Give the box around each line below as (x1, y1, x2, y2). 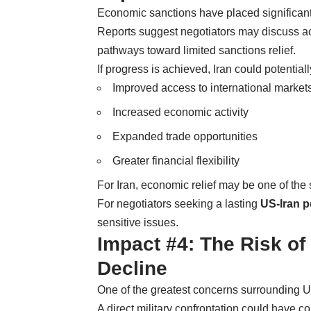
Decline (97, 257, 167, 279)
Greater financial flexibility (112, 154, 239, 167)
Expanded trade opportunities (112, 130, 258, 142)
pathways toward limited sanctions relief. (97, 44, 296, 56)
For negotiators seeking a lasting (97, 197, 260, 210)
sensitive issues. (97, 216, 178, 228)
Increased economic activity (112, 106, 249, 118)
